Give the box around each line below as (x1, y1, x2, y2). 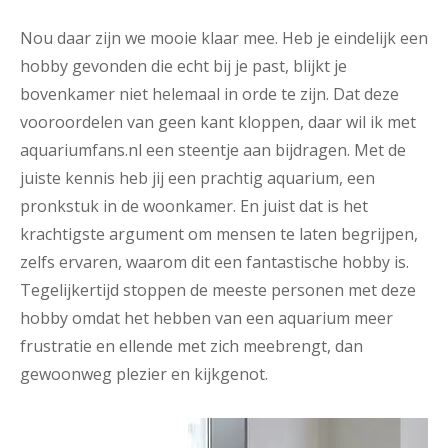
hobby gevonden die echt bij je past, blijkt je (20, 54, 347, 77)
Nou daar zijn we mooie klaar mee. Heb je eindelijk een (20, 26, 428, 49)
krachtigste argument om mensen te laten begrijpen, (20, 222, 418, 245)
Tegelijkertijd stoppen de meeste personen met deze (20, 278, 416, 301)
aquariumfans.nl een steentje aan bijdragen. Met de (20, 138, 406, 161)
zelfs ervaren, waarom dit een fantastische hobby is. (20, 250, 409, 273)
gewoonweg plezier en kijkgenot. (20, 362, 268, 385)
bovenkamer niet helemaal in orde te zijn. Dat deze (20, 82, 399, 105)
